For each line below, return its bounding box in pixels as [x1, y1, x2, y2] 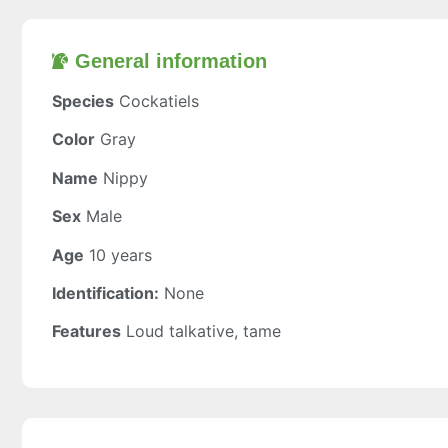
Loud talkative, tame [126, 321, 281, 342]
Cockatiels [119, 91, 199, 111]
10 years [89, 244, 152, 265]
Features [52, 321, 121, 342]
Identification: [52, 282, 159, 303]
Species [52, 91, 114, 111]
